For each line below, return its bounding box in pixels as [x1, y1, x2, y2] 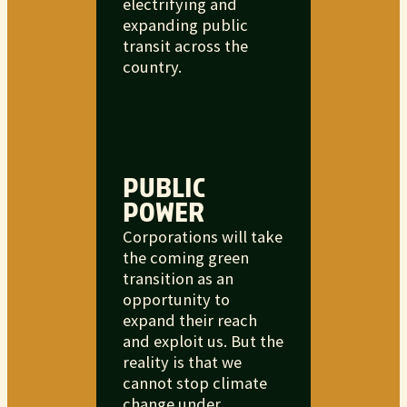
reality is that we [122, 352, 242, 373]
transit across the [122, 35, 248, 56]
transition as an [122, 268, 233, 290]
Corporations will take [122, 226, 283, 248]
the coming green [122, 247, 249, 269]
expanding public [122, 14, 248, 35]
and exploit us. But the [122, 331, 283, 352]
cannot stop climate [122, 372, 267, 394]
